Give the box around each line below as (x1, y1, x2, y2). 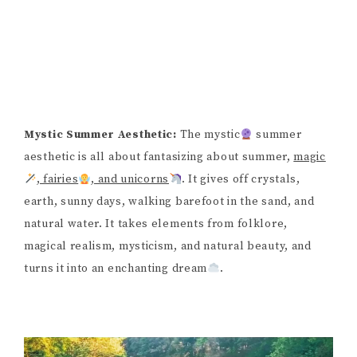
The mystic (179, 127, 241, 143)
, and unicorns (91, 172, 169, 187)
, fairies (36, 172, 79, 187)
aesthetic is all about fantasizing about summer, (24, 150, 294, 165)
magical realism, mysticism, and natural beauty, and (24, 239, 312, 254)
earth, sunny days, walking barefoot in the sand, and (24, 194, 315, 210)
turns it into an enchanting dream (24, 261, 208, 277)
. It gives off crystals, (181, 172, 300, 187)
